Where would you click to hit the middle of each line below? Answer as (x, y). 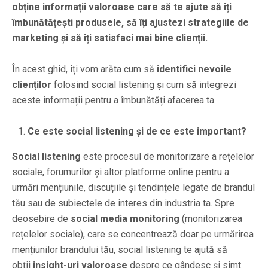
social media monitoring (125, 218)
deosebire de (41, 218)
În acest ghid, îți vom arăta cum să (84, 69)
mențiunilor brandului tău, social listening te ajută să (120, 249)
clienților (32, 84)
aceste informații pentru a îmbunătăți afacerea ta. (114, 100)
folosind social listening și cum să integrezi (144, 84)
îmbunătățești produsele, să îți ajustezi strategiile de (130, 22)
